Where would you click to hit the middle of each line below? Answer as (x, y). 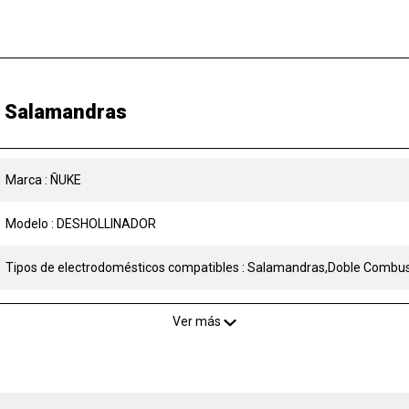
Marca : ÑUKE (43, 180)
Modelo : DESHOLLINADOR (81, 224)
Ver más (198, 321)
